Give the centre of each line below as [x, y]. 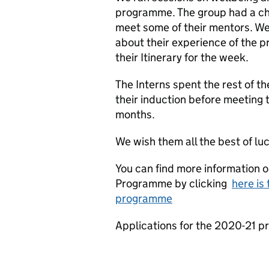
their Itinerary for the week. [182, 57]
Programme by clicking [174, 183]
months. [135, 114]
